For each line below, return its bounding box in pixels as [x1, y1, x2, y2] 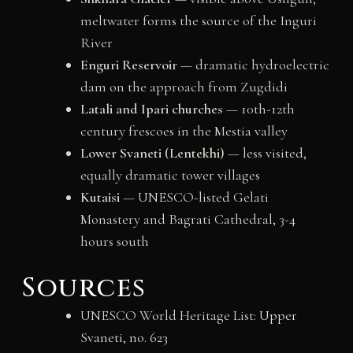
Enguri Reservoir [80, 56, 177, 74]
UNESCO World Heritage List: [80, 307, 259, 325]
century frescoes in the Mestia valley [80, 122, 288, 140]
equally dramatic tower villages [80, 166, 260, 184]
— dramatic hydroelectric [176, 56, 329, 74]
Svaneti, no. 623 [80, 329, 168, 347]
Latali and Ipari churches [80, 100, 223, 118]
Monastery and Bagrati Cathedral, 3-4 [80, 210, 295, 229]
